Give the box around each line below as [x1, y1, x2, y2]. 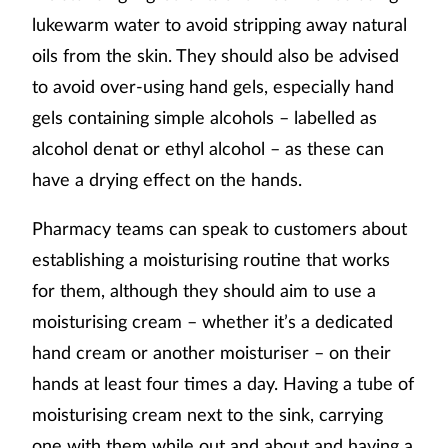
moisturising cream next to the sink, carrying [32, 402, 383, 425]
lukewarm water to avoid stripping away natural [32, 12, 407, 35]
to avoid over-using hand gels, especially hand [32, 74, 394, 97]
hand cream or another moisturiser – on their [32, 340, 391, 363]
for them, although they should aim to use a [32, 278, 376, 301]
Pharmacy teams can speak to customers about [32, 216, 407, 239]
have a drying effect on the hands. [32, 167, 307, 190]
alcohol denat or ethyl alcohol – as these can [32, 136, 384, 159]
